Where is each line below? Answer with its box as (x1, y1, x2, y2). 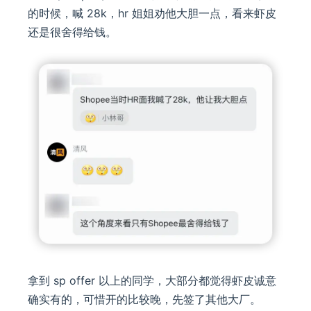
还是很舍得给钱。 (28, 24, 117, 39)
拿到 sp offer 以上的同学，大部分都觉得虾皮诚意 (28, 274, 276, 288)
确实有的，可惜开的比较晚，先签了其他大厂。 (28, 292, 261, 307)
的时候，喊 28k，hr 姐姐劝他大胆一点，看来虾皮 (28, 6, 276, 20)
